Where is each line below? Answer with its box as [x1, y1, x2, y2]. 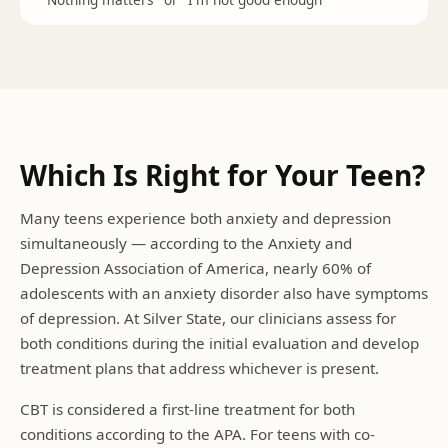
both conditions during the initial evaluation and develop [20, 333, 419, 353]
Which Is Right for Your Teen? [20, 156, 425, 194]
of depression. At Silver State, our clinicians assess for [20, 308, 396, 328]
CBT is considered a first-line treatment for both [20, 399, 355, 419]
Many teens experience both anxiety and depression [20, 208, 391, 228]
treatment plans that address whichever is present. [20, 358, 379, 378]
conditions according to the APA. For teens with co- [20, 424, 375, 444]
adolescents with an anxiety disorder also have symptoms [20, 283, 428, 303]
